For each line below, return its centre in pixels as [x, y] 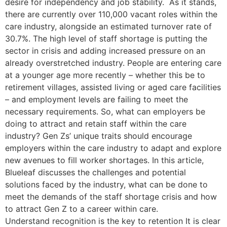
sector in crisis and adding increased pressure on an [105, 50]
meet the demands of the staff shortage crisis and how [111, 196]
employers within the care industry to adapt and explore [113, 148]
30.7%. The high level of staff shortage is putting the [106, 38]
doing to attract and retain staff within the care [96, 123]
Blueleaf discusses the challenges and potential [96, 172]
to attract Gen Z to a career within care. [96, 209]
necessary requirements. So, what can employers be [105, 111]
